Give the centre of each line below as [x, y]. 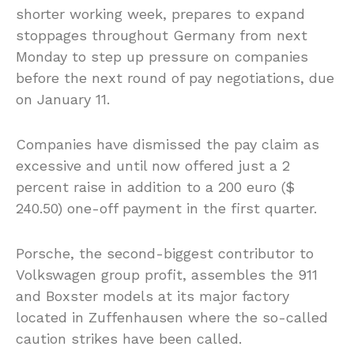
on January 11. [63, 99]
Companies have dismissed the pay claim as [168, 144]
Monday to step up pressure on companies [162, 56]
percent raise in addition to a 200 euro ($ [155, 186]
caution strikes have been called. [129, 338]
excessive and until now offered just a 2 [153, 165]
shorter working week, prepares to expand [160, 13]
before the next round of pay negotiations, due [175, 77]
